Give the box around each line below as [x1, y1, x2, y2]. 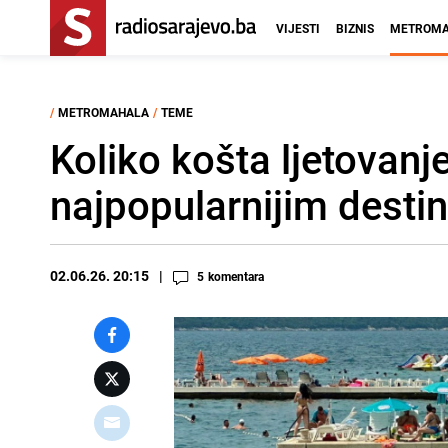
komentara [208, 268, 264, 284]
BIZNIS [336, 20, 374, 36]
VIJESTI [276, 20, 320, 36]
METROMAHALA [58, 104, 149, 120]
